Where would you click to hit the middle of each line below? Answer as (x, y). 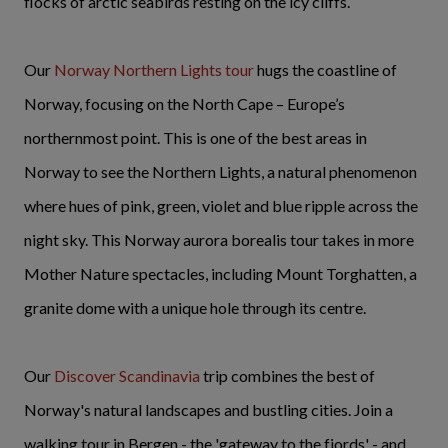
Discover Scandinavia (127, 375)
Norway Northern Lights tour (154, 69)
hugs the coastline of (325, 69)
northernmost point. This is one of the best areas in (195, 137)
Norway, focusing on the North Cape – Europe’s (184, 103)
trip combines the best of (287, 375)
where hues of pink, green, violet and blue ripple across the (221, 205)
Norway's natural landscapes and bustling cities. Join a (208, 409)
